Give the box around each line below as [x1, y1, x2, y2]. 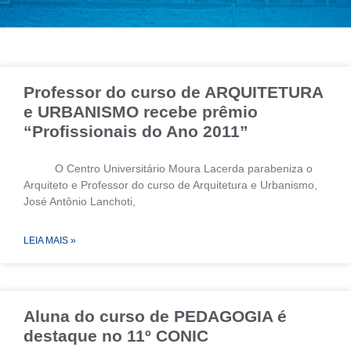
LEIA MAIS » [24, 234, 76, 246]
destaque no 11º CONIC [24, 326, 208, 345]
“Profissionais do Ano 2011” [24, 121, 248, 140]
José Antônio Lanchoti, [24, 194, 136, 208]
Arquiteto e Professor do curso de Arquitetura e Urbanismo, [24, 178, 317, 191]
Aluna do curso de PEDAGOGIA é [24, 306, 287, 325]
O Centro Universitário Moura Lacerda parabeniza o [24, 161, 313, 175]
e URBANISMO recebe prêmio [24, 102, 258, 121]
